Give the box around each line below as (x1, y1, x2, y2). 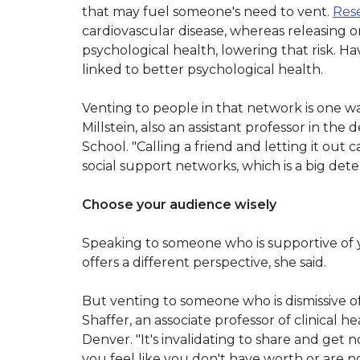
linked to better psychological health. (82, 61, 323, 77)
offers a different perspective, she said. (82, 254, 326, 270)
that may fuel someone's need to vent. (82, 3, 333, 19)
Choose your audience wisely (82, 196, 276, 212)
